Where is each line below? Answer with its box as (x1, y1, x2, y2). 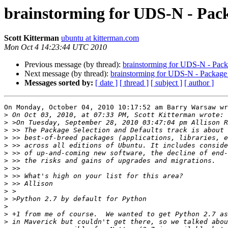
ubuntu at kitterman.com (61, 34, 139, 43)
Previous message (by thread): (24, 60, 123, 69)
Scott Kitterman (4, 34, 59, 43)
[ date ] (95, 78, 118, 88)
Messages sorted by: (24, 78, 93, 88)
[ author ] (184, 78, 214, 88)
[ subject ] (151, 78, 182, 88)
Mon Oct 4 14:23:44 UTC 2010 (4, 43, 107, 52)
